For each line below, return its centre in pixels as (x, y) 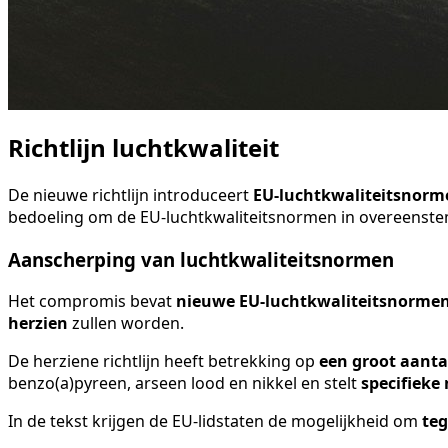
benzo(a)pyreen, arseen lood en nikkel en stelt (184, 383)
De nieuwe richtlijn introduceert (130, 194)
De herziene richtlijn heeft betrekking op (161, 361)
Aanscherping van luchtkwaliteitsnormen (203, 259)
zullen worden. (128, 323)
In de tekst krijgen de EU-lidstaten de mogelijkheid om (213, 421)
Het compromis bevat (90, 301)
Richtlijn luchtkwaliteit (146, 148)
